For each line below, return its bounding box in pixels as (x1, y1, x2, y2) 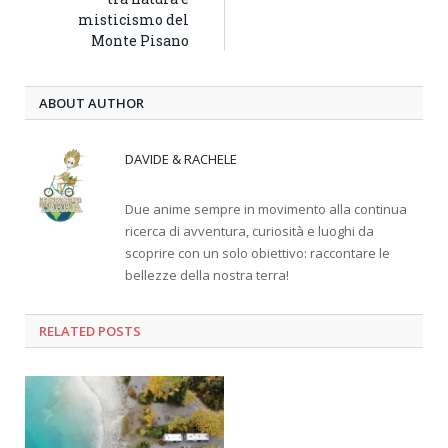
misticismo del (78, 9, 189, 29)
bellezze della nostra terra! (125, 265, 289, 284)
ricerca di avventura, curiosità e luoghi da (125, 221, 374, 240)
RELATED (39, 321, 95, 340)
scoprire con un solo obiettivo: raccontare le (125, 243, 390, 262)
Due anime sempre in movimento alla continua (125, 199, 407, 218)
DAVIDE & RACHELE (125, 149, 237, 168)
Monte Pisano (91, 30, 189, 50)
